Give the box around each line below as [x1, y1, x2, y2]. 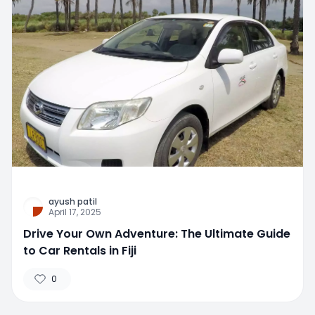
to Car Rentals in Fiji [23, 242, 136, 259]
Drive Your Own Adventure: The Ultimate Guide [23, 225, 290, 242]
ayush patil [49, 195, 97, 207]
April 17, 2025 [49, 205, 101, 218]
